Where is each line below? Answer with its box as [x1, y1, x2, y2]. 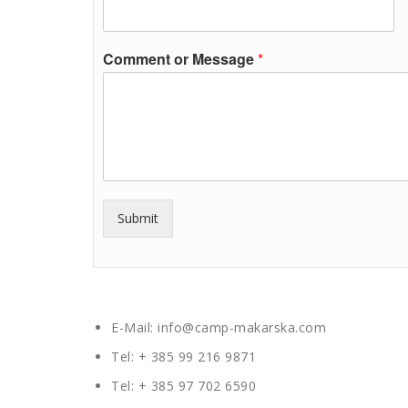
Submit [117, 209, 158, 227]
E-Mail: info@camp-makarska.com [111, 319, 326, 336]
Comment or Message [103, 48, 258, 69]
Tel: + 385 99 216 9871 [111, 348, 256, 365]
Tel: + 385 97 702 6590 [111, 377, 256, 394]
